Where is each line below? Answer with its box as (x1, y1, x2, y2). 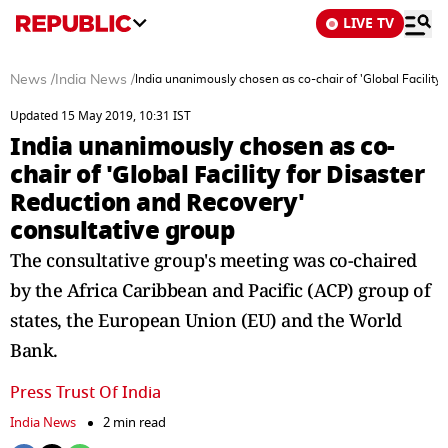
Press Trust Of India (10, 381, 161, 405)
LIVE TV (343, 13, 394, 34)
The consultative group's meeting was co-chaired (10, 248, 417, 272)
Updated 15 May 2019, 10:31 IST (10, 107, 191, 125)
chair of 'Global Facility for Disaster (10, 156, 424, 193)
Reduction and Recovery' (10, 184, 305, 221)
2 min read (103, 413, 166, 432)
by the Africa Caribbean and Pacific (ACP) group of (10, 278, 430, 302)
